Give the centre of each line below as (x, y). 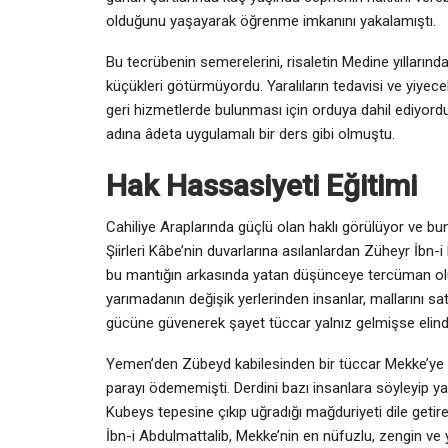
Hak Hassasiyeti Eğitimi (261, 185)
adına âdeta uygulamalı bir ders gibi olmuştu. (250, 133)
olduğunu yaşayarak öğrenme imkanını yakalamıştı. (271, 20)
